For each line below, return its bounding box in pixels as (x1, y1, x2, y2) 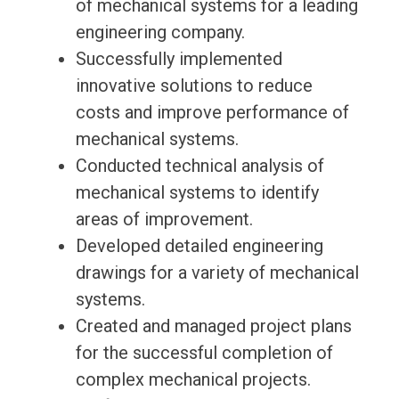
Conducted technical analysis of (75, 155, 324, 177)
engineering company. (75, 21, 245, 44)
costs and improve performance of (75, 102, 349, 124)
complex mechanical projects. (75, 369, 311, 391)
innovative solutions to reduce (75, 75, 313, 97)
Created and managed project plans (75, 315, 352, 338)
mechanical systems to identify (75, 182, 319, 204)
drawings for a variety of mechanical (75, 262, 359, 284)
